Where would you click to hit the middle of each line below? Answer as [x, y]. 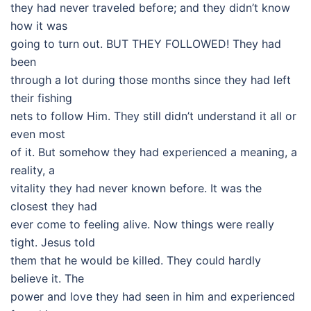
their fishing [41, 98]
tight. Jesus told [53, 242]
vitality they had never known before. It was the [136, 188]
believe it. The [47, 278]
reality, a [33, 170]
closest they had [54, 206]
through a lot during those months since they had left [151, 80]
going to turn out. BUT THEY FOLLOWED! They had [146, 44]
